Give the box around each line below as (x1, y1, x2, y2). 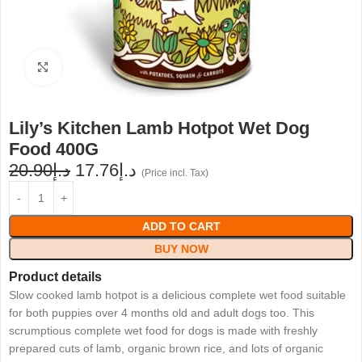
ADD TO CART (141, 220, 221, 234)
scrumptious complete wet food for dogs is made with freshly (9, 324, 318, 338)
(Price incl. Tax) (141, 167, 208, 179)
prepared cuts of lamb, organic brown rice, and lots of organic (9, 342, 323, 356)
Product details (9, 270, 102, 284)
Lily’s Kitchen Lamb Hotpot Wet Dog (9, 118, 309, 139)
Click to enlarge (61, 61, 140, 74)
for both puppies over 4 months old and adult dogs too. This (9, 306, 314, 320)
